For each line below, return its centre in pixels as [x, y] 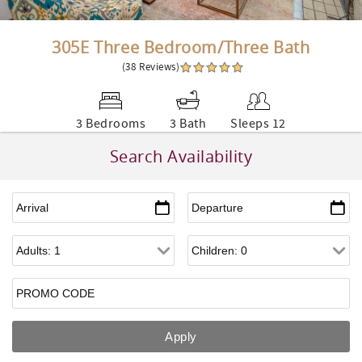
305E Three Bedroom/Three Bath [181, 47]
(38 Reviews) [151, 67]
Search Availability [181, 156]
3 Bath [188, 124]
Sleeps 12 [258, 124]
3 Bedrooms [111, 124]
